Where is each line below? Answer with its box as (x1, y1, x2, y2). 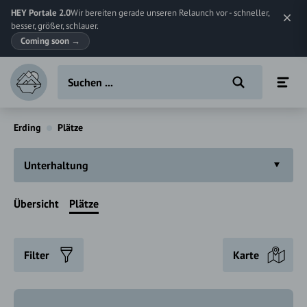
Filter (24, 248, 49, 262)
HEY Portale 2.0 (11, 7, 71, 19)
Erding (14, 121, 41, 134)
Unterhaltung (24, 158, 88, 172)
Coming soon (21, 35, 71, 47)
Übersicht (14, 197, 59, 210)
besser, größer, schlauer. (11, 20, 99, 32)
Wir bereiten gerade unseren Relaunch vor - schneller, (71, 7, 269, 19)
